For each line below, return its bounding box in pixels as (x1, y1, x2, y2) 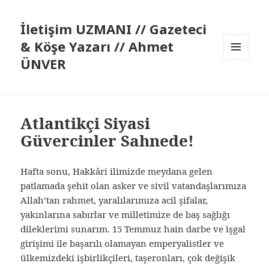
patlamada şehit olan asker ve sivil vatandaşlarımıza (20, 180, 247, 192)
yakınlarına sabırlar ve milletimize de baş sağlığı (20, 208, 231, 221)
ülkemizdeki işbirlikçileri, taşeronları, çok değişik (20, 252, 236, 264)
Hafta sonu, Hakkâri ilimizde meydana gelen (20, 165, 213, 178)
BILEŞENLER (223, 79, 268, 89)
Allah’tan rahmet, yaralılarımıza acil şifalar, (20, 194, 208, 207)
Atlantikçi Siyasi (20, 112, 151, 134)
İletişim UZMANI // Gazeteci (20, 20, 207, 38)
